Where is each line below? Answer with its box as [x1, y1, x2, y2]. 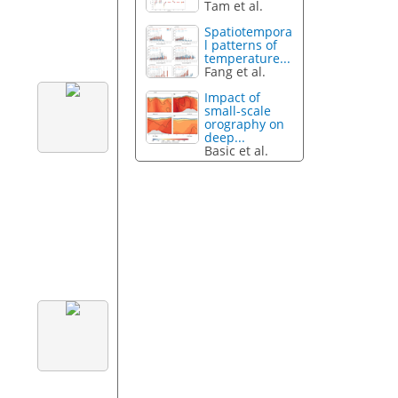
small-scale [204, 101, 272, 119]
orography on [204, 115, 285, 132]
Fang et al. [204, 62, 267, 80]
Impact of [204, 88, 261, 106]
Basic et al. [204, 141, 269, 159]
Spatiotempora [204, 22, 293, 40]
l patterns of [204, 36, 278, 53]
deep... [204, 128, 246, 146]
